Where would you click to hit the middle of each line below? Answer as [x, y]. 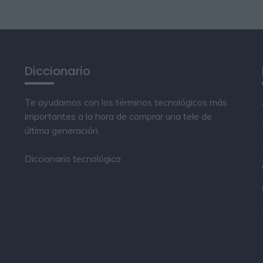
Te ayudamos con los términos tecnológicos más [126, 102]
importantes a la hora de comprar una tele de [119, 116]
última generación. [63, 130]
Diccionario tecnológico [73, 158]
